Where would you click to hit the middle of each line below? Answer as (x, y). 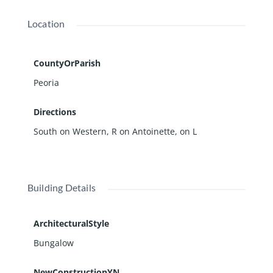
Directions (55, 112)
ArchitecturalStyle (71, 223)
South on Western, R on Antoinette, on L (115, 131)
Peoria (46, 82)
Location (46, 23)
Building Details (61, 187)
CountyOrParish (67, 63)
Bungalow (53, 243)
